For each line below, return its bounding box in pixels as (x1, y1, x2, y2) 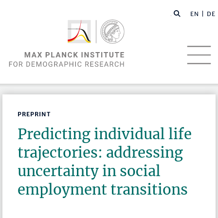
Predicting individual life (18, 125, 192, 144)
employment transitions (18, 181, 188, 199)
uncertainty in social (18, 162, 161, 181)
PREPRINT (18, 110, 51, 118)
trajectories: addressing (18, 144, 183, 162)
